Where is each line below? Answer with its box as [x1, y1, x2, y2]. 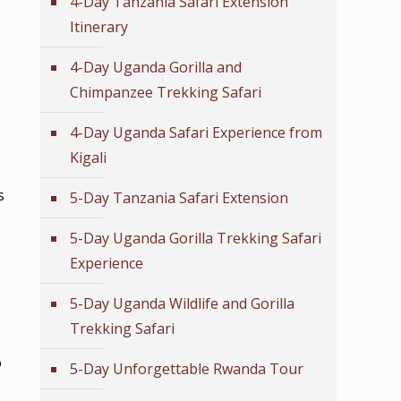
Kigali [70, 148, 107, 167]
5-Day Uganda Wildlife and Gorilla [70, 294, 294, 313]
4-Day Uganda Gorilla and [70, 57, 242, 77]
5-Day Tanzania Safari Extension [70, 188, 288, 208]
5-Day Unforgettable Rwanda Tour [70, 359, 303, 379]
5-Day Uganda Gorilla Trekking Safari [70, 228, 321, 248]
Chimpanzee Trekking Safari [70, 82, 261, 102]
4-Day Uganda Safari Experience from [70, 123, 322, 142]
